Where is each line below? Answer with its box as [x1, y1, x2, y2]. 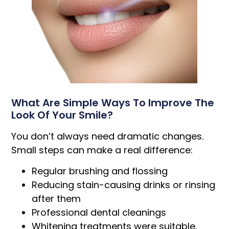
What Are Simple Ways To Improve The [11, 96, 215, 110]
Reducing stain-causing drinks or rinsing [32, 178, 216, 192]
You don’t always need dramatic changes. [11, 130, 204, 143]
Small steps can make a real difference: [11, 144, 193, 156]
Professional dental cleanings [32, 206, 167, 219]
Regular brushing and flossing [32, 165, 168, 178]
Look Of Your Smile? [11, 108, 113, 122]
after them [32, 192, 81, 205]
